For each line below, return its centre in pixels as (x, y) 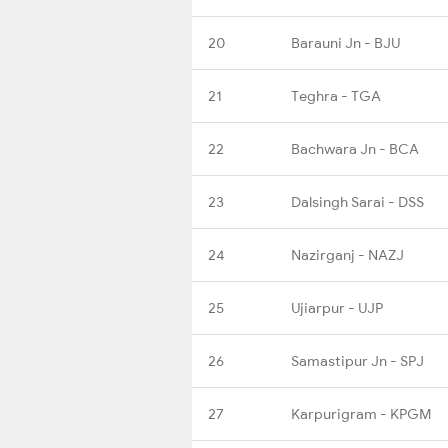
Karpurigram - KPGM (361, 413)
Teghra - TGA (336, 95)
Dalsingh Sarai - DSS (357, 201)
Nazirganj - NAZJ (347, 254)
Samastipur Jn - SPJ (357, 360)
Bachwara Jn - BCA (355, 148)
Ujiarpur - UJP (337, 307)
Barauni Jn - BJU (345, 42)
